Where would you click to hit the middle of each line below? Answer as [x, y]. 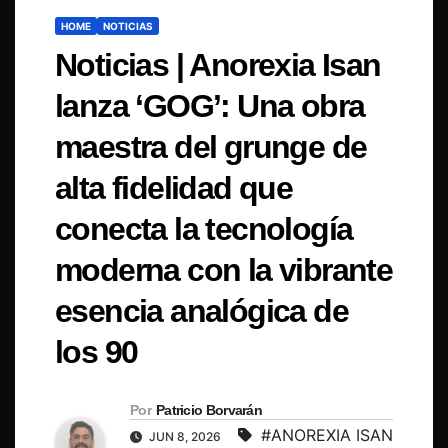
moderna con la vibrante [224, 270]
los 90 [96, 352]
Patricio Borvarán [209, 410]
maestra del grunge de [211, 147]
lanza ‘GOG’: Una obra [210, 106]
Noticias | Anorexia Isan [218, 65]
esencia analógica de [201, 311]
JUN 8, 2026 [185, 437]
